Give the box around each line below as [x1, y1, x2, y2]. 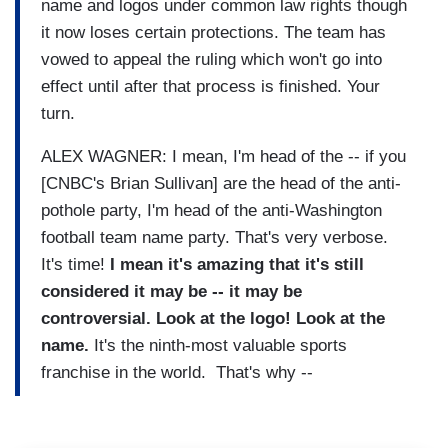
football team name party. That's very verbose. [41, 227, 388, 247]
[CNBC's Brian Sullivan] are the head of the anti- [41, 173, 401, 193]
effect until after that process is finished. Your [41, 76, 380, 96]
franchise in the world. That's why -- [41, 362, 318, 382]
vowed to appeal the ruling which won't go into [41, 49, 382, 69]
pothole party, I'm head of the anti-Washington [41, 200, 382, 220]
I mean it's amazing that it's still [110, 254, 364, 274]
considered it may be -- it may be [41, 281, 302, 301]
